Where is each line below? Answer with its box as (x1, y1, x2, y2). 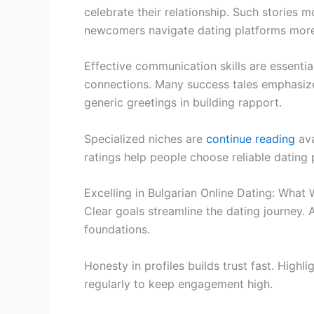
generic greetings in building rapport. (84, 95, 282, 110)
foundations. (84, 222, 150, 237)
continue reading (206, 131, 295, 146)
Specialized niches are (84, 131, 206, 146)
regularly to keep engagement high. (84, 276, 273, 291)
